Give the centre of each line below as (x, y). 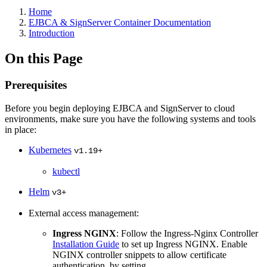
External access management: (84, 213)
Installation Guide (86, 244)
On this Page (44, 58)
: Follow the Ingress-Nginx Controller (187, 233)
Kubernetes (50, 150)
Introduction (52, 33)
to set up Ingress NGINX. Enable (183, 244)
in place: (21, 129)
